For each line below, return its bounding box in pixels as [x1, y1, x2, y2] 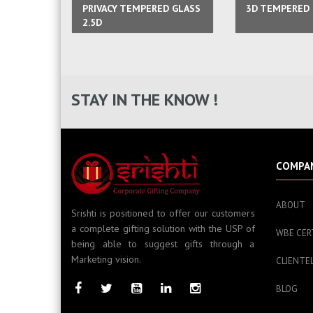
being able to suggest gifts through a [71, 238, 255, 250]
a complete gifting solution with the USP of [71, 222, 255, 235]
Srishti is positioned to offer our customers [71, 207, 255, 219]
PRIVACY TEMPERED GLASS [82, 2, 201, 15]
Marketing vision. [71, 253, 141, 265]
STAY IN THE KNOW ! [71, 89, 218, 110]
